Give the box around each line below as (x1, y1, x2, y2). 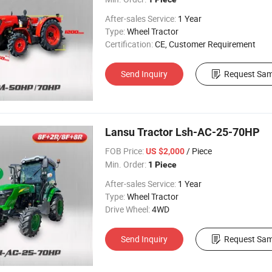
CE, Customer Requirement (155, 38, 256, 50)
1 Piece (148, 160, 177, 169)
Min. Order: (105, 158, 146, 170)
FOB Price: (105, 145, 144, 157)
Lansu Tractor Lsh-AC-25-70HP (105, 126, 260, 138)
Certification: (105, 38, 153, 50)
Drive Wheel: (105, 203, 150, 215)
